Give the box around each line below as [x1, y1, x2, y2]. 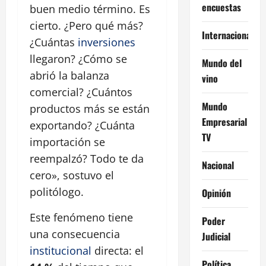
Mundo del [201, 55, 242, 70]
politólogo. [30, 185, 84, 199]
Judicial [201, 229, 230, 243]
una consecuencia [30, 227, 120, 242]
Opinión [201, 185, 231, 200]
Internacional [201, 27, 253, 42]
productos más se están [30, 102, 150, 116]
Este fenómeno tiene [30, 210, 133, 225]
